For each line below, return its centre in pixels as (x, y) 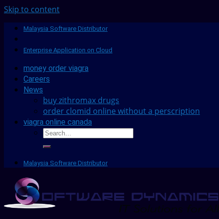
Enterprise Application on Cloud (68, 50)
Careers (37, 79)
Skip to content (32, 9)
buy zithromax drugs (81, 100)
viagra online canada (58, 122)
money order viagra (56, 68)
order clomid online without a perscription (121, 111)
